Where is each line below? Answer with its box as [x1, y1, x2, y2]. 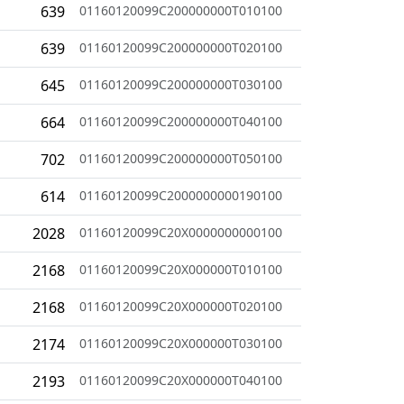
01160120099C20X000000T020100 [79, 297, 282, 315]
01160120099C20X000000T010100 [79, 260, 282, 278]
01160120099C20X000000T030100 [79, 334, 282, 352]
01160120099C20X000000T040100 [79, 371, 282, 389]
